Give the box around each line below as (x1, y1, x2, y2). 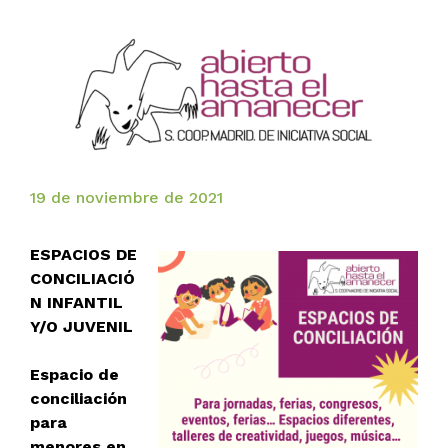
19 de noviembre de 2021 (30, 187, 223, 207)
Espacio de (30, 365, 119, 385)
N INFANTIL (30, 293, 123, 313)
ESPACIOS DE (30, 245, 137, 265)
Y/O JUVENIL (30, 317, 133, 337)
